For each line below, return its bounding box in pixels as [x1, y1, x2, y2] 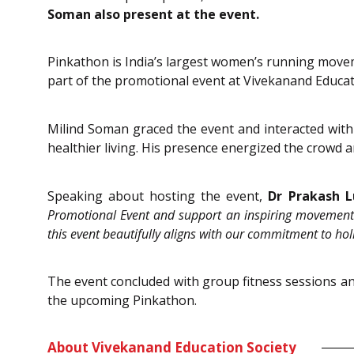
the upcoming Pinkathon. [47, 292, 197, 310]
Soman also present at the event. [47, 5, 259, 23]
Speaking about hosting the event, [47, 186, 269, 205]
